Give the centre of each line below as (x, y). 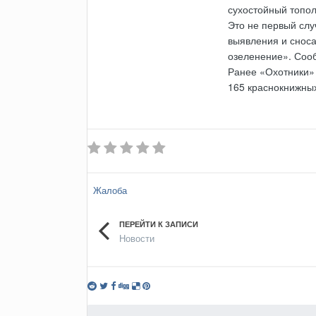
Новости (136, 238)
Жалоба (110, 190)
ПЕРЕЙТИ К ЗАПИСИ (158, 224)
